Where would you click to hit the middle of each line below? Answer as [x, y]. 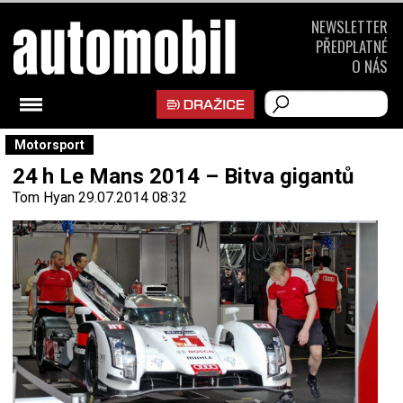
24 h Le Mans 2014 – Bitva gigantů [183, 176]
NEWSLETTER [349, 27]
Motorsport [49, 145]
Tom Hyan [44, 197]
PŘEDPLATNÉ [352, 46]
